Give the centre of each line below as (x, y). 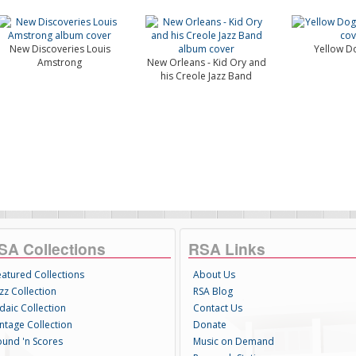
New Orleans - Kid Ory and (206, 62)
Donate (209, 325)
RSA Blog (213, 291)
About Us (214, 275)
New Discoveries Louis (60, 49)
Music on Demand (233, 341)
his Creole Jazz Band (207, 76)
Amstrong (60, 62)
